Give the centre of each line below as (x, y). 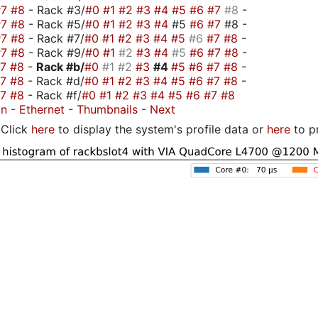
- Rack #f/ (55, 95)
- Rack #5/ (57, 24)
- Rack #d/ (56, 81)
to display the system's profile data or (161, 129)
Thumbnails (107, 109)
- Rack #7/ (56, 38)
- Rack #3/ (57, 10)
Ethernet (42, 109)
